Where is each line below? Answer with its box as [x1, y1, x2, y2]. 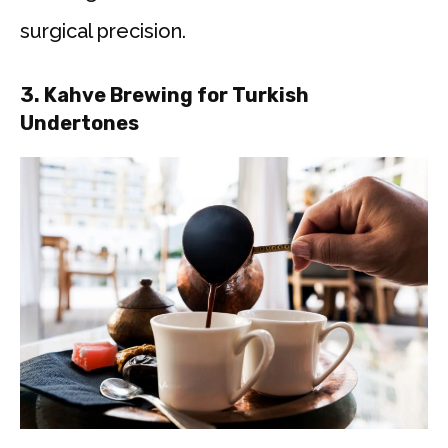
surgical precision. [20, 19, 186, 44]
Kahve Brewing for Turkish [44, 83, 309, 108]
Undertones [20, 111, 139, 136]
